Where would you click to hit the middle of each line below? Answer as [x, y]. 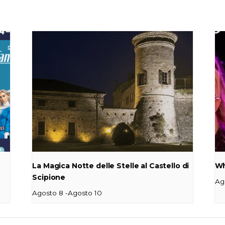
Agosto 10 [85, 193]
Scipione [49, 177]
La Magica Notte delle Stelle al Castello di [111, 165]
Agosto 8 [48, 193]
